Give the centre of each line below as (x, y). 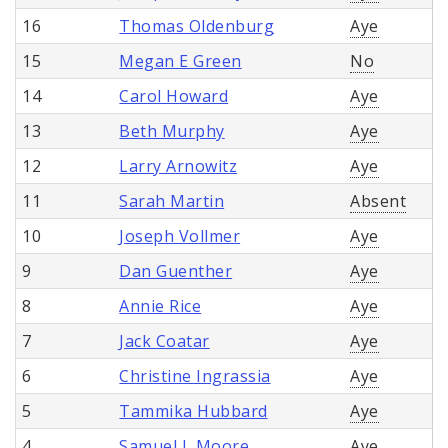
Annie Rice (160, 306)
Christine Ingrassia (195, 376)
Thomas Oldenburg (197, 26)
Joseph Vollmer (180, 236)
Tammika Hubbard (193, 411)
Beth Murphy (172, 131)
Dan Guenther (176, 271)
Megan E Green (180, 61)
